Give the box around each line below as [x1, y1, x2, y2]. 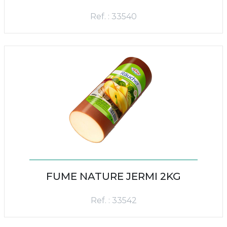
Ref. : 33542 [90, 196, 137, 205]
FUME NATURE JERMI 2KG [46, 170, 181, 182]
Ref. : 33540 [90, 12, 137, 21]
